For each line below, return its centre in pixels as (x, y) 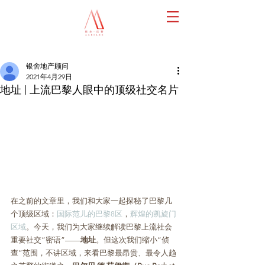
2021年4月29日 (49, 77)
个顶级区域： (34, 214)
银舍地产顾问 (47, 66)
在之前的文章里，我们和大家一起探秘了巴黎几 (91, 201)
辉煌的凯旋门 (153, 214)
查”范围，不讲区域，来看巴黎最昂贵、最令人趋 (93, 253)
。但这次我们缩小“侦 (132, 240)
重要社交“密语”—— (46, 240)
